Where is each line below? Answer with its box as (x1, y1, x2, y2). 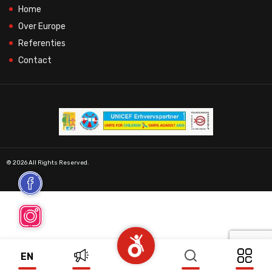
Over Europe (18, 21, 66, 32)
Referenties (18, 38, 66, 49)
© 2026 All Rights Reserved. (6, 159, 89, 167)
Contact (18, 55, 52, 66)
